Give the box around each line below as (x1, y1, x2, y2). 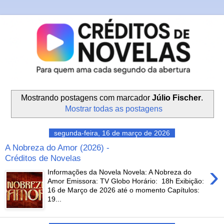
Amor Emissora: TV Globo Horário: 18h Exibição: (47, 177, 204, 185)
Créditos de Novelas (5, 152, 81, 163)
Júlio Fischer (152, 93, 201, 102)
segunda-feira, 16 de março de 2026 (54, 128, 170, 137)
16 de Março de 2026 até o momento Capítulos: (47, 186, 200, 194)
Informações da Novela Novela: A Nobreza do (47, 168, 192, 176)
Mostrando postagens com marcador (21, 93, 152, 102)
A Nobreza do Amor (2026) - (5, 142, 109, 152)
